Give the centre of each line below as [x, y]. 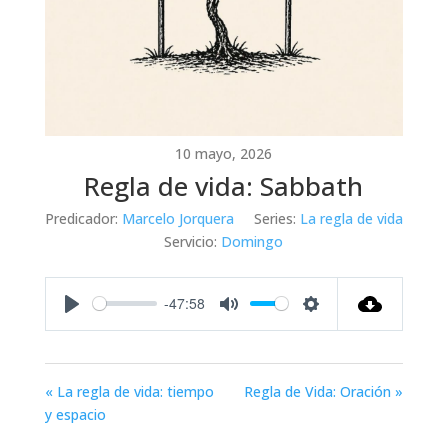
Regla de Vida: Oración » [324, 391]
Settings [337, 323]
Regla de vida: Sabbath [224, 185]
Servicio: [191, 241]
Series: [274, 218]
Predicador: [81, 218]
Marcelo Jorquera [177, 218]
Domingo [252, 241]
